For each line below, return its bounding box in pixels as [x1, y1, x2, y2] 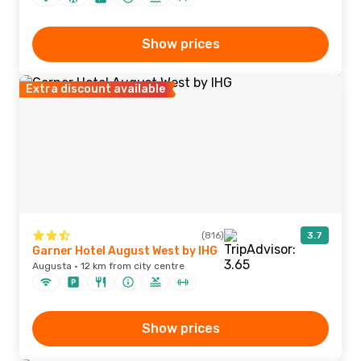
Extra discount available [26, 82, 165, 96]
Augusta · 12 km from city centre [32, 260, 185, 272]
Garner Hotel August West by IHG [32, 244, 218, 258]
